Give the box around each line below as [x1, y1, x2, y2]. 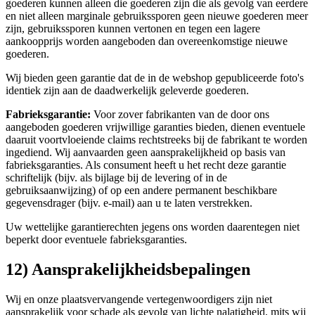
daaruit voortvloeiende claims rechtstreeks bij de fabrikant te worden [6, 134, 307, 146]
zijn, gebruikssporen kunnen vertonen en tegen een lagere [6, 22, 260, 35]
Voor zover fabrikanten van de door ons [91, 108, 269, 121]
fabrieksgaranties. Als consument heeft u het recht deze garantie [6, 159, 286, 172]
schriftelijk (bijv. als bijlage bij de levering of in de [6, 172, 227, 184]
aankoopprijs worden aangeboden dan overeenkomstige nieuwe [6, 35, 288, 48]
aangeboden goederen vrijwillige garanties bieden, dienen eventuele [6, 121, 305, 134]
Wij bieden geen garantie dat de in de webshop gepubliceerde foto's [6, 72, 304, 84]
